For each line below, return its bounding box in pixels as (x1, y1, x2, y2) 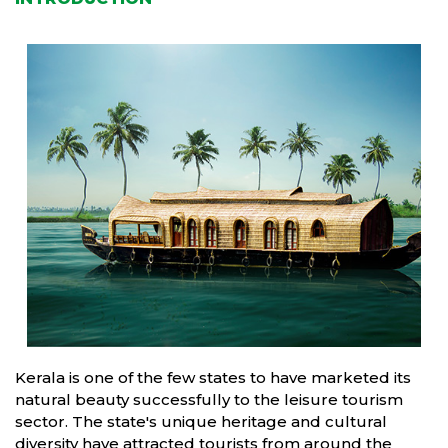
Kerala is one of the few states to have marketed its (15, 368, 411, 388)
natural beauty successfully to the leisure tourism (15, 390, 403, 410)
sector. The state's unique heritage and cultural (15, 412, 387, 432)
